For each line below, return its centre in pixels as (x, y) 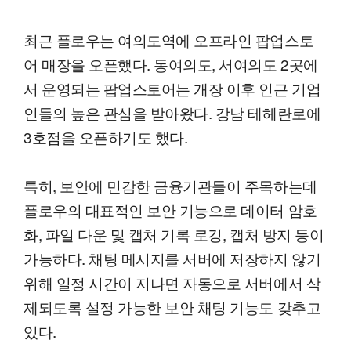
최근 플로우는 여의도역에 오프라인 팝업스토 (169, 40)
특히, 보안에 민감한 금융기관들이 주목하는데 (170, 186)
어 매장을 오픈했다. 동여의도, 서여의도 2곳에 (171, 64)
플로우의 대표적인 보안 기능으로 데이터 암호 (170, 210)
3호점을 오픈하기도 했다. (106, 137)
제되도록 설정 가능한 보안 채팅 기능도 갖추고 (172, 307)
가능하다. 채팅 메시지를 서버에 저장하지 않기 (172, 259)
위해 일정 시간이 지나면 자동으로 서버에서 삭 (172, 283)
